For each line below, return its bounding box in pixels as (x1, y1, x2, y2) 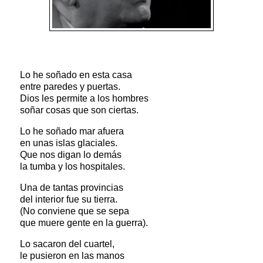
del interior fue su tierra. (20, 194, 117, 205)
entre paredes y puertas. (20, 82, 120, 92)
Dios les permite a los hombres (20, 93, 149, 104)
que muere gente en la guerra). (20, 218, 148, 228)
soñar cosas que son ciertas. (20, 105, 139, 116)
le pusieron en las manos (20, 251, 124, 261)
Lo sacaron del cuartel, (20, 239, 114, 249)
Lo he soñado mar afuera (20, 126, 124, 137)
